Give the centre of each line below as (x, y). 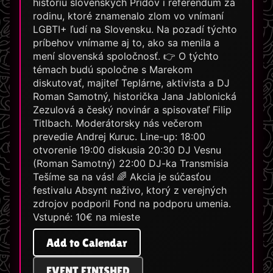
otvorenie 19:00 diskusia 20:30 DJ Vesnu (127, 150)
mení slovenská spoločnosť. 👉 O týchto (126, 56)
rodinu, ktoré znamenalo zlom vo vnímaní (128, 16)
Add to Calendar (87, 243)
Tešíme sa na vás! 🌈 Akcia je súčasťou (122, 177)
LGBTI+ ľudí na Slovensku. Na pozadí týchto (135, 30)
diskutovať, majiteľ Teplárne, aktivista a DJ (131, 83)
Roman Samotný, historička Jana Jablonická (135, 97)
